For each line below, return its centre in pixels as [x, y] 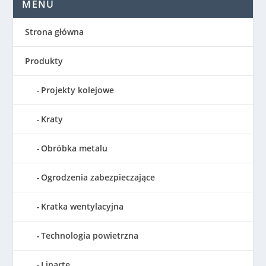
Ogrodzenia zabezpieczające [98, 178]
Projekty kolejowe [78, 90]
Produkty [44, 61]
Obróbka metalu [75, 148]
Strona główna [55, 32]
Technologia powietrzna [90, 236]
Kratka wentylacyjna [83, 207]
